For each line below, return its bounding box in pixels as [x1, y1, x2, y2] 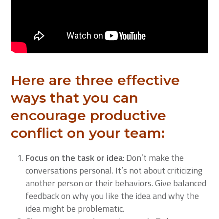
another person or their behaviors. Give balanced [25, 176, 207, 190]
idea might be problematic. [25, 202, 127, 215]
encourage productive [11, 107, 167, 124]
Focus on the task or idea [25, 151, 123, 164]
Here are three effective [11, 72, 180, 88]
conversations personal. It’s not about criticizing [25, 164, 203, 177]
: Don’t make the [123, 151, 184, 164]
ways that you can [11, 89, 139, 106]
